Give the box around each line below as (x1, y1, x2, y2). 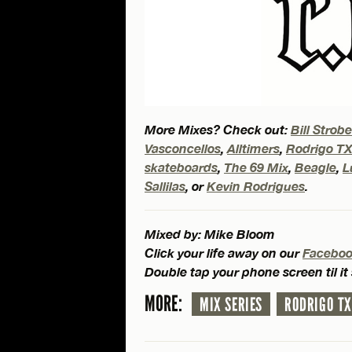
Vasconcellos (145, 140, 221, 156)
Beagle (295, 159, 336, 174)
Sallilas (145, 178, 185, 193)
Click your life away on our (145, 244, 302, 260)
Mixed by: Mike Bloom (145, 225, 275, 241)
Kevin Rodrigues (207, 178, 305, 193)
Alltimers (227, 140, 280, 156)
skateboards (145, 159, 218, 174)
